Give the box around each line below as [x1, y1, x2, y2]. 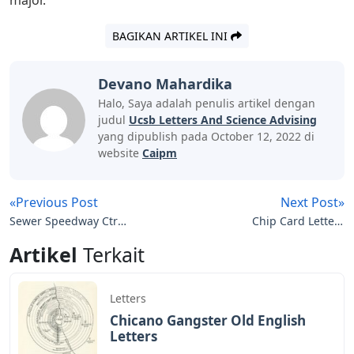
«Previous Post [9, 193, 98, 211]
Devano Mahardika [98, 73, 232, 93]
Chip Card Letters [252, 213, 345, 228]
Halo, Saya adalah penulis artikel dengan [98, 95, 315, 111]
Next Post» [281, 193, 345, 211]
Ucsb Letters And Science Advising [129, 111, 317, 127]
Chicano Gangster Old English [110, 311, 306, 330]
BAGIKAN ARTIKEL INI [112, 28, 231, 43]
